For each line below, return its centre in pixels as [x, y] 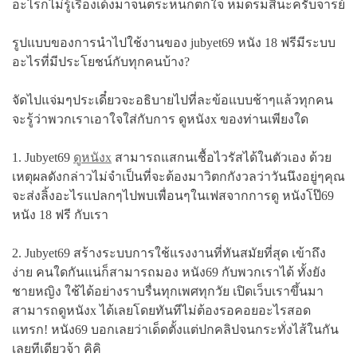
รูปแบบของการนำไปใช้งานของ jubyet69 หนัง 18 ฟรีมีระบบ [174, 43]
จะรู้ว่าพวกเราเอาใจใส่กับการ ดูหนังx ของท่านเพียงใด [160, 119]
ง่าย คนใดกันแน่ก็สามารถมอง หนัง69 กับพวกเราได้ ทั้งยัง [169, 272]
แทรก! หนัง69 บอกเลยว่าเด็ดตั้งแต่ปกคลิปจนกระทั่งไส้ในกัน [175, 330]
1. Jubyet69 [43, 157]
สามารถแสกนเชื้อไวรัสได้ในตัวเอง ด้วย [222, 157]
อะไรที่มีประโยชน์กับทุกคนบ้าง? [101, 62]
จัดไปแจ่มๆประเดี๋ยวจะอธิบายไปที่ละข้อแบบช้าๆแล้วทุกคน [173, 100]
